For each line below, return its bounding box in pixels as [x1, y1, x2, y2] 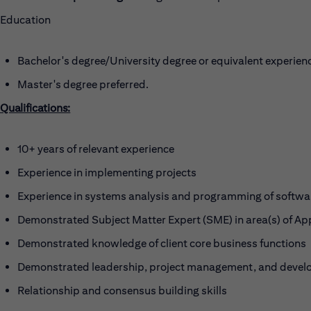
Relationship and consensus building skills [17, 284, 227, 297]
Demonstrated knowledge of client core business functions [17, 237, 306, 250]
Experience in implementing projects [17, 166, 196, 179]
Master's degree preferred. [17, 78, 149, 91]
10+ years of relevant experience [17, 142, 174, 155]
